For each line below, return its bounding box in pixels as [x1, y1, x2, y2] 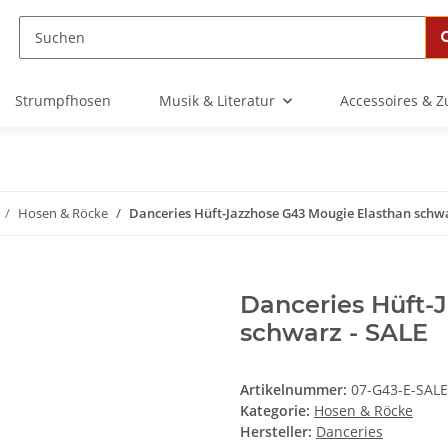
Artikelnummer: [240, 380, 351, 400]
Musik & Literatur [158, 91, 275, 111]
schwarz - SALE [240, 318, 428, 348]
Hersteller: [240, 422, 312, 442]
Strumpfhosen [14, 91, 111, 111]
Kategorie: [240, 401, 314, 421]
